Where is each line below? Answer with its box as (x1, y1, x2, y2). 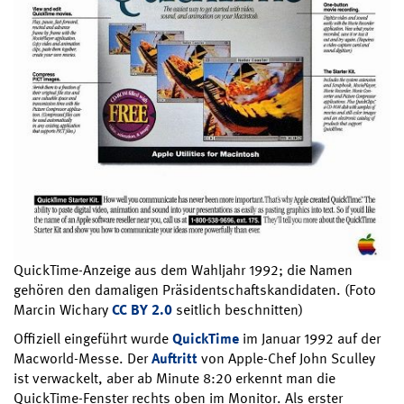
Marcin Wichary (14, 300, 112, 320)
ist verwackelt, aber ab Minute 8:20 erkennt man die (14, 369, 335, 389)
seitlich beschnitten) (172, 300, 303, 320)
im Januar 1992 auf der (239, 329, 381, 349)
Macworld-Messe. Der (14, 349, 151, 369)
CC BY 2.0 (112, 300, 172, 320)
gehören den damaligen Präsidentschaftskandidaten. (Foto (14, 280, 376, 300)
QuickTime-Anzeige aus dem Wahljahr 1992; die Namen (14, 261, 353, 280)
